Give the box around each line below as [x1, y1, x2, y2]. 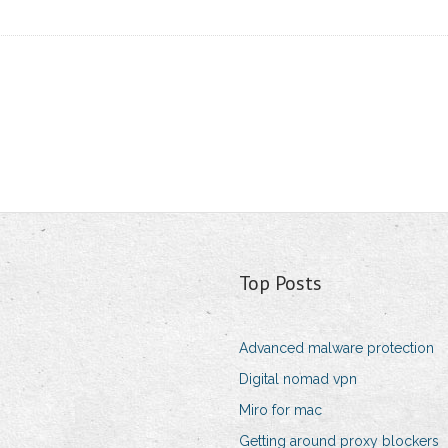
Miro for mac [238, 402, 322, 419]
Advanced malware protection [238, 340, 434, 357]
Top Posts [238, 270, 322, 297]
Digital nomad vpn [238, 371, 357, 388]
